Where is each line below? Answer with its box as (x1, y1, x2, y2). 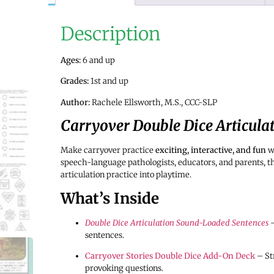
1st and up (88, 76, 128, 87)
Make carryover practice (60, 145, 155, 156)
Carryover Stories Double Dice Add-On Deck (84, 250, 255, 261)
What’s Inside (60, 188, 159, 208)
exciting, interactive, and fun (155, 145, 266, 156)
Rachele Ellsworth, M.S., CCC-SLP (89, 97, 217, 108)
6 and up (80, 54, 115, 65)
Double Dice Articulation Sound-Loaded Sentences (84, 217, 268, 228)
